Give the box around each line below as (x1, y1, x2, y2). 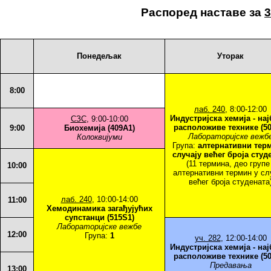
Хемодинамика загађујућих (46, 204, 152, 213)
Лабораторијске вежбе (57, 222, 142, 231)
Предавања (209, 261, 252, 270)
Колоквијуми (76, 132, 122, 142)
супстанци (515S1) (64, 213, 134, 222)
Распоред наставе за (141, 6, 264, 19)
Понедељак (77, 51, 122, 60)
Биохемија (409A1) (64, 123, 135, 132)
